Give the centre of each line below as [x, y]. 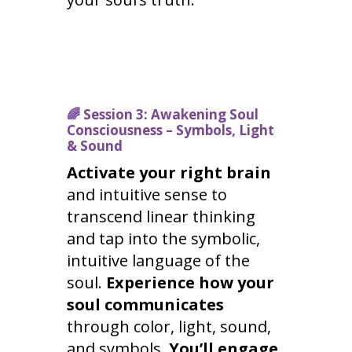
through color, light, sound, [169, 326]
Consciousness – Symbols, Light [170, 130]
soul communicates [145, 304]
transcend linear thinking [161, 216]
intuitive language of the [158, 260]
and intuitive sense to [147, 194]
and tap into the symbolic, [163, 238]
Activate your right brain [169, 172]
